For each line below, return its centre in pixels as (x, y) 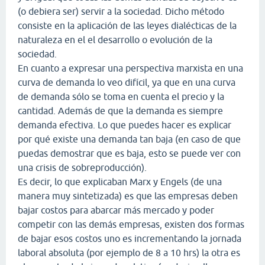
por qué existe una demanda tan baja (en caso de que (129, 139)
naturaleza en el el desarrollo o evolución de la (115, 39)
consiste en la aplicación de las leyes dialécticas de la (127, 25)
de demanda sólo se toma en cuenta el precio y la (121, 96)
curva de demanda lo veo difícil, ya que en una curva (127, 82)
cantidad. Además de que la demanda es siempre (120, 110)
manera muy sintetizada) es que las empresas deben (128, 195)
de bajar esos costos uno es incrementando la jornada (130, 238)
